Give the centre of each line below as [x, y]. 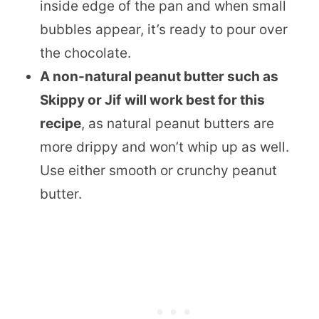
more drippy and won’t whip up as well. [164, 147]
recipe [61, 123]
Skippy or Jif [80, 100]
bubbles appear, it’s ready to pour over [164, 29]
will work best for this [195, 100]
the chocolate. [85, 53]
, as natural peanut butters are [178, 123]
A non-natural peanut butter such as [159, 76]
